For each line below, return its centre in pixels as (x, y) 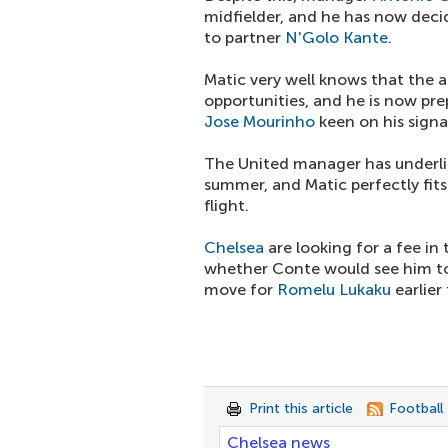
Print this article (301, 408)
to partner (244, 37)
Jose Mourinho (259, 121)
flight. (226, 205)
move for (240, 289)
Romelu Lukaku (334, 289)
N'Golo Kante (336, 37)
